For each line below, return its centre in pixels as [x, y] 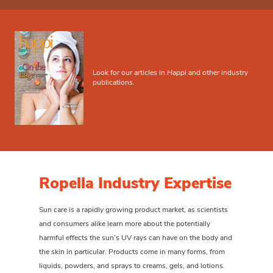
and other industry [217, 73]
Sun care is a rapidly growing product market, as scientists [133, 210]
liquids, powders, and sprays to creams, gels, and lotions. [132, 266]
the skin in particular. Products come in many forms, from [132, 252]
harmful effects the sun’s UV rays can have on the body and [136, 238]
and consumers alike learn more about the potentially [125, 224]
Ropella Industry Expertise [135, 184]
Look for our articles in [129, 73]
